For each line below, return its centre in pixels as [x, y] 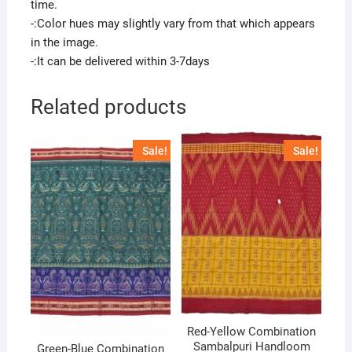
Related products [108, 106]
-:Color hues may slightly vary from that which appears [172, 23]
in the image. [64, 42]
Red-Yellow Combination [252, 332]
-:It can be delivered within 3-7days [120, 61]
